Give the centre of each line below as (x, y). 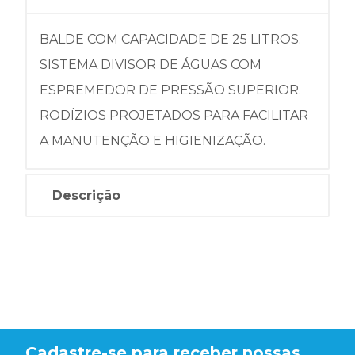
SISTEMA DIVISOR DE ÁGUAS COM (151, 64)
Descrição (86, 195)
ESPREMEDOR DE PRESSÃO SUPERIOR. (170, 90)
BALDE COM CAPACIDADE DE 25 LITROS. (170, 39)
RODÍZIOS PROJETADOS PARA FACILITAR (174, 115)
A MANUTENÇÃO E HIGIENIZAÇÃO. (153, 140)
